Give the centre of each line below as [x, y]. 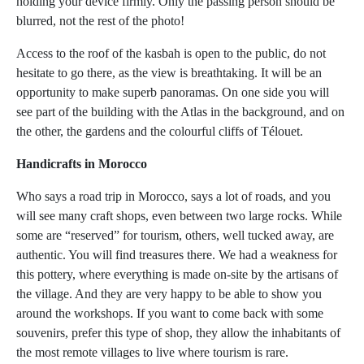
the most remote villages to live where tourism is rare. [152, 353]
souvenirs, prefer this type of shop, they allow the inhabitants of [178, 333]
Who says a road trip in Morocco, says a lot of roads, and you [173, 197]
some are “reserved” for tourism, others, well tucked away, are [175, 236]
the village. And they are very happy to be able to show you [169, 294]
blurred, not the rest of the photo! [100, 21]
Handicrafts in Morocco [82, 164]
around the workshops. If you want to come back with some [170, 314]
